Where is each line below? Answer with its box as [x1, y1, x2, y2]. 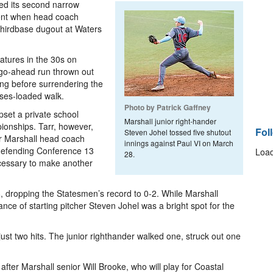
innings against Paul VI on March [124, 138, 233, 148]
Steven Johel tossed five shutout [124, 127, 231, 137]
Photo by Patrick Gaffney [124, 102, 211, 113]
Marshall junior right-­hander [124, 116, 216, 126]
